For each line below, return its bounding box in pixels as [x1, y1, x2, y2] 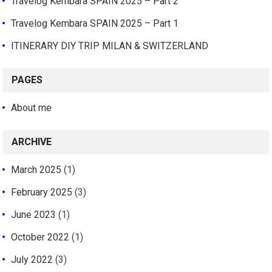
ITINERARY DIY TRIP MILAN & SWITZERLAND [11, 39, 209, 52]
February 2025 [11, 186, 73, 198]
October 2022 [11, 231, 70, 243]
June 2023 [11, 208, 56, 220]
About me [11, 101, 52, 114]
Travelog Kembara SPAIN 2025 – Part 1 [11, 17, 179, 29]
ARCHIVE [12, 135, 52, 148]
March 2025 [11, 163, 62, 175]
